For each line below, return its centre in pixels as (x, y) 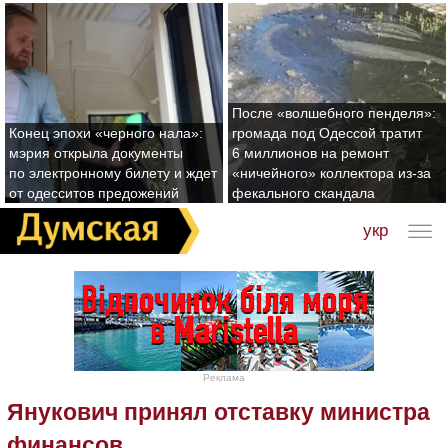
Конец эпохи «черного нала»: (106, 133)
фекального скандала (303, 193)
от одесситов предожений (94, 193)
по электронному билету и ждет (113, 173)
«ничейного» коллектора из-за (331, 173)
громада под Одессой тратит (327, 133)
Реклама (224, 377)
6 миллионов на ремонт (310, 153)
